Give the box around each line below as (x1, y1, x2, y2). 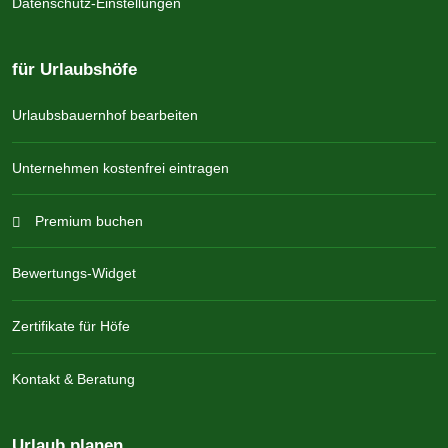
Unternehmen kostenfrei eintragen (12, 159, 229, 176)
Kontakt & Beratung (12, 371, 135, 388)
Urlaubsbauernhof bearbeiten (12, 107, 198, 124)
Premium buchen (30, 212, 143, 229)
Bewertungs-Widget (12, 265, 136, 282)
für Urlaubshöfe (12, 58, 137, 79)
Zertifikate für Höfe (12, 318, 130, 335)
